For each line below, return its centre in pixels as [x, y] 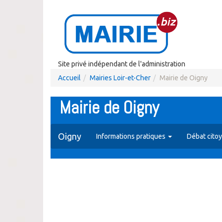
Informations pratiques [132, 136]
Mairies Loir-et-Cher [120, 78]
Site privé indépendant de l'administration [122, 64]
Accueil [69, 78]
